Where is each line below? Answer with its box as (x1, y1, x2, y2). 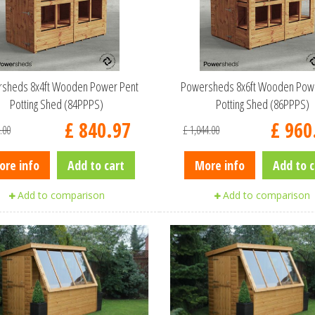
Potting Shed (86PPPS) (215, 96, 309, 112)
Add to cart (67, 157, 124, 174)
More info (195, 157, 245, 174)
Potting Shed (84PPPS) (10, 96, 104, 112)
